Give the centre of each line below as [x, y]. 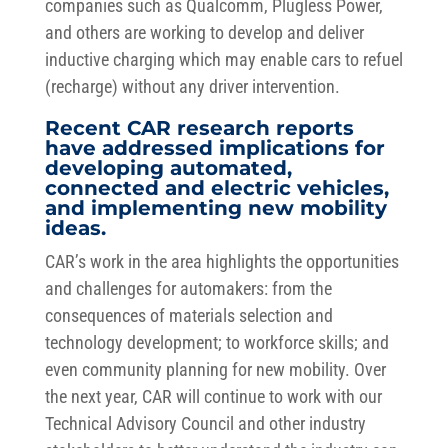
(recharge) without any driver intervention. [192, 86]
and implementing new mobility [215, 208]
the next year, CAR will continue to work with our [213, 396]
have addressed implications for [214, 148]
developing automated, [168, 168]
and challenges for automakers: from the [188, 288]
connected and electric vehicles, [216, 188]
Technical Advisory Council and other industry [205, 423]
